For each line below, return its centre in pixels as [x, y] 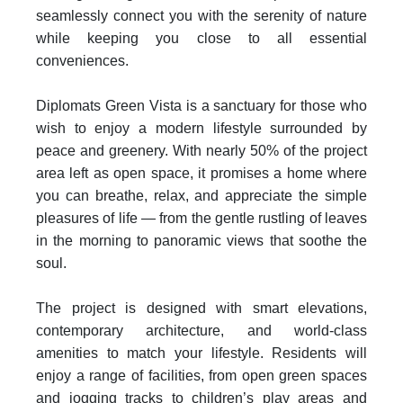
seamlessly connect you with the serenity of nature [201, 16]
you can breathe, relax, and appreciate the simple [201, 196]
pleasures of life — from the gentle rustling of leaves [201, 218]
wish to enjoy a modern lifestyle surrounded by [201, 128]
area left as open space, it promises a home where [201, 173]
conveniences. [82, 61]
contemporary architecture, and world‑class [201, 331]
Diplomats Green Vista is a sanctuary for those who [201, 106]
